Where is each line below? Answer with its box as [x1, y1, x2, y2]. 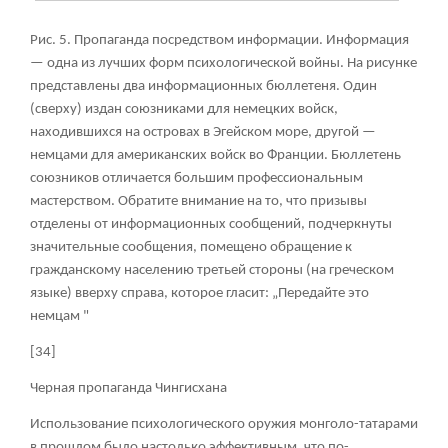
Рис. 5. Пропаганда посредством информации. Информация [30, 33, 409, 49]
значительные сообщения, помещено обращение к [30, 240, 352, 256]
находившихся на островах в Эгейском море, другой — [30, 125, 376, 141]
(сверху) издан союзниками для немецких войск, [30, 102, 338, 118]
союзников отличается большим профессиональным [30, 171, 363, 187]
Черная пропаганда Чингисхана [30, 381, 227, 397]
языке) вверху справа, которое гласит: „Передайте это [30, 286, 369, 302]
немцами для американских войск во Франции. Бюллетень [30, 148, 401, 164]
